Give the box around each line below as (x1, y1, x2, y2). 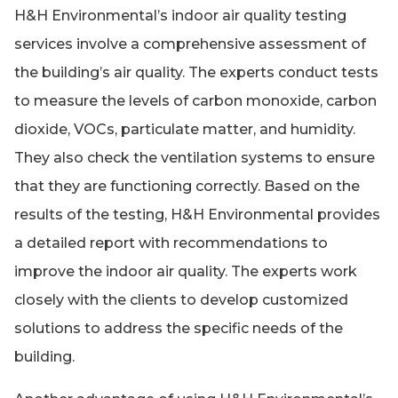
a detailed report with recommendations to (14, 235, 328, 252)
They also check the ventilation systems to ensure (14, 149, 375, 167)
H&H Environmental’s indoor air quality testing (14, 7, 346, 25)
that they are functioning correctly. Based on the (14, 178, 360, 195)
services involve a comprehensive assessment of (14, 36, 366, 53)
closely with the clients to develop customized (14, 291, 348, 309)
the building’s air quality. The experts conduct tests (14, 64, 378, 82)
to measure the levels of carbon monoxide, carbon (14, 92, 377, 110)
